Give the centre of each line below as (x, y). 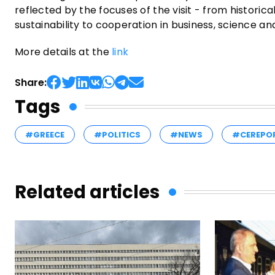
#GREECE (45, 134)
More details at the (64, 52)
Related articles (87, 192)
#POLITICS (117, 134)
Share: (31, 82)
